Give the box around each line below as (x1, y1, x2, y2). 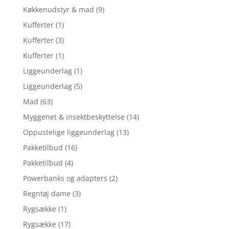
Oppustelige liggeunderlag (22, 127, 114, 137)
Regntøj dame (22, 188, 71, 198)
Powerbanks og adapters (22, 173, 107, 183)
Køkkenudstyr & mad (22, 4, 94, 14)
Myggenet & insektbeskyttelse (22, 111, 125, 122)
